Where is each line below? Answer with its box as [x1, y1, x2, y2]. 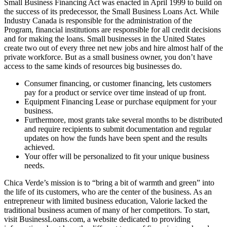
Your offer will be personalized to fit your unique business [24, 152, 209, 161]
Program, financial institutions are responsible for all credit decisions [4, 25, 221, 34]
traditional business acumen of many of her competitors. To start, [4, 206, 210, 215]
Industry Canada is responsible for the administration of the [4, 16, 192, 25]
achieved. [24, 143, 55, 152]
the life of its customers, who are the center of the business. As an [4, 187, 212, 197]
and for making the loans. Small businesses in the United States [4, 34, 205, 44]
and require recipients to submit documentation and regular [24, 125, 211, 134]
